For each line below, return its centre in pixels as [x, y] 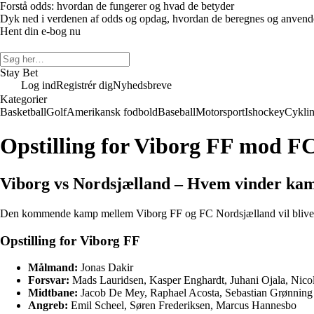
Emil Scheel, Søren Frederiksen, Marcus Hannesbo [182, 306]
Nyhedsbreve [142, 85]
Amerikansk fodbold [112, 112]
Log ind [39, 85]
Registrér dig [84, 85]
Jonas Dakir [105, 268]
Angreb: [48, 306]
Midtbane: [53, 293]
